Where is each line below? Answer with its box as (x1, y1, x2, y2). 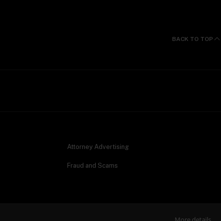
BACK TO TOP (172, 35, 213, 42)
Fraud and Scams (67, 162, 118, 170)
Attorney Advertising (67, 143, 129, 151)
